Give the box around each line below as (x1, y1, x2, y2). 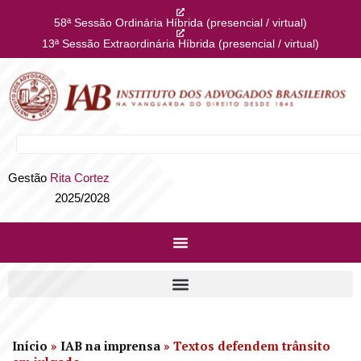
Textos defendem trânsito (173, 338, 330, 354)
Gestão (8, 171, 50, 185)
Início (12, 338, 48, 354)
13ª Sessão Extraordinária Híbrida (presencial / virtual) (42, 37, 319, 50)
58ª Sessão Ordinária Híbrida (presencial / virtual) (54, 16, 307, 29)
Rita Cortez (50, 171, 110, 185)
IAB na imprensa (60, 338, 160, 354)
